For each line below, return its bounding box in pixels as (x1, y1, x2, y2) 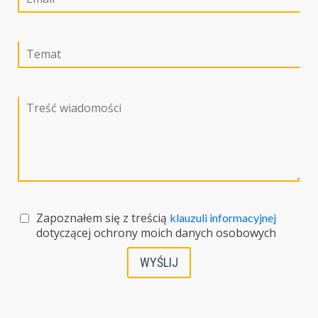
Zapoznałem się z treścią (36, 210, 170, 226)
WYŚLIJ (140, 255, 178, 270)
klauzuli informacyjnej (170, 211, 276, 225)
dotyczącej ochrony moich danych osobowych (36, 225, 276, 241)
